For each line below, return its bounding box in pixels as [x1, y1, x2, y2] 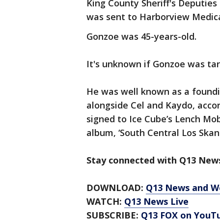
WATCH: [86, 195, 124, 207]
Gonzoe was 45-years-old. [86, 30, 196, 42]
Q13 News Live [124, 195, 189, 207]
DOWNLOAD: [86, 182, 146, 193]
